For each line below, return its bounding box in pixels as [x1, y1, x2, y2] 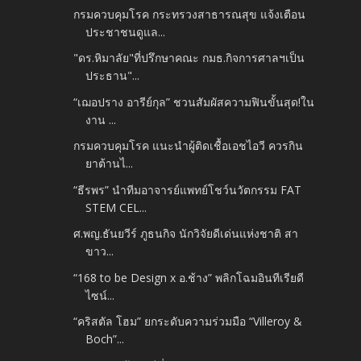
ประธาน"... [85, 68, 140, 84]
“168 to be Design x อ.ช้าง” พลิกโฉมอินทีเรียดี [73, 269, 305, 285]
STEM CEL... [85, 199, 147, 215]
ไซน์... [85, 287, 115, 303]
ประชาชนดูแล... [85, 23, 166, 39]
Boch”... [85, 331, 125, 347]
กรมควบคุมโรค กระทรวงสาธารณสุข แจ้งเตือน [73, 6, 306, 22]
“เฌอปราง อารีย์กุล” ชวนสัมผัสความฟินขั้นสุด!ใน [73, 93, 315, 110]
